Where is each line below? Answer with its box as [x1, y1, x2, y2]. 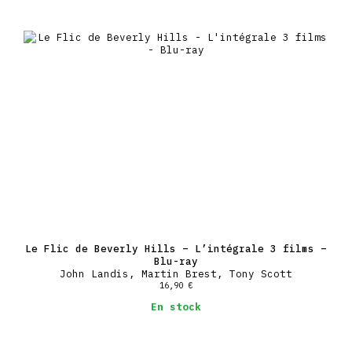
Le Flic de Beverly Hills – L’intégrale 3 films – [25, 241, 327, 255]
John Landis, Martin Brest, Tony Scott [60, 266, 292, 280]
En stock [151, 300, 201, 313]
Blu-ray [154, 254, 198, 267]
